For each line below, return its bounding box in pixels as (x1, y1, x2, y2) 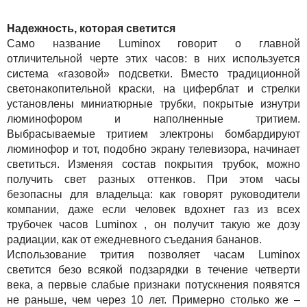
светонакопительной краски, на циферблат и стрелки (7, 82, 300, 95)
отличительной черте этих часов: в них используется (7, 52, 300, 64)
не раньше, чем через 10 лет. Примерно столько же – (7, 293, 300, 306)
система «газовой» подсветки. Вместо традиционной (7, 67, 300, 79)
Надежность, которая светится (7, 22, 175, 34)
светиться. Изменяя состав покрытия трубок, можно (7, 158, 300, 170)
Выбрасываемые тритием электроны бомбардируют (7, 127, 300, 140)
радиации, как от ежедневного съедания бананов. (7, 233, 262, 245)
